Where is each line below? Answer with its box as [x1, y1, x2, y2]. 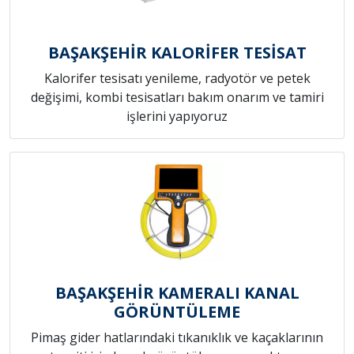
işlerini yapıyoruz [126, 107, 228, 126]
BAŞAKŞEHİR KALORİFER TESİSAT [47, 42, 307, 64]
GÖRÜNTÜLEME [114, 301, 240, 323]
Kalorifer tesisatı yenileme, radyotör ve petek [43, 70, 311, 88]
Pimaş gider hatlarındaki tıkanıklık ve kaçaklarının [31, 329, 323, 347]
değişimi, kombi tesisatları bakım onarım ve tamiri [30, 88, 324, 107]
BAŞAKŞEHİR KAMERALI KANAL [55, 282, 299, 304]
